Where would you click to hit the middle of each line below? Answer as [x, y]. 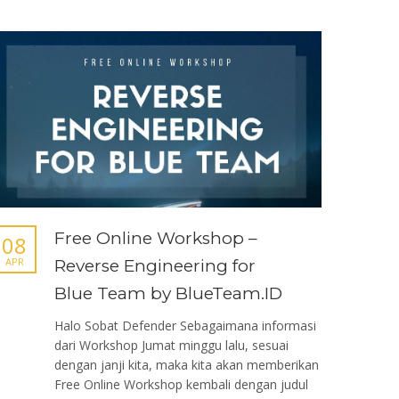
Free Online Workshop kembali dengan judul [181, 385]
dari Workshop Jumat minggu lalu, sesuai [171, 346]
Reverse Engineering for [155, 266]
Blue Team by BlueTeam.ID [168, 294]
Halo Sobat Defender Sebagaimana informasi [185, 326]
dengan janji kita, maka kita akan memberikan [187, 365]
